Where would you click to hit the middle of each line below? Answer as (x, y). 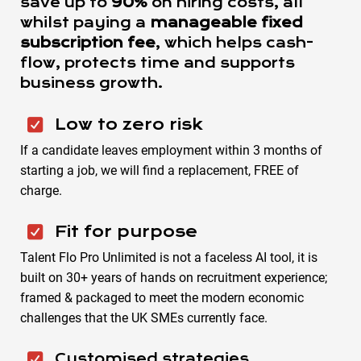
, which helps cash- (234, 43)
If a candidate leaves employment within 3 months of (171, 150)
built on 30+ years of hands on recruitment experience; (174, 277)
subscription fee (88, 43)
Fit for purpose (126, 231)
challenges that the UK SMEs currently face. (144, 317)
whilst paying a (85, 23)
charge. (41, 190)
